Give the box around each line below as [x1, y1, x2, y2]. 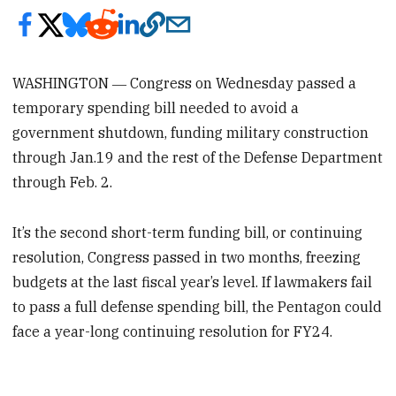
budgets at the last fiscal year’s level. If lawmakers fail [12, 272, 373, 291]
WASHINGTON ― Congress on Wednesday [12, 73, 294, 92]
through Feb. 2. [12, 172, 113, 191]
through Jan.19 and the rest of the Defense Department [12, 148, 384, 166]
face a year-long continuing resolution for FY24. [12, 322, 333, 340]
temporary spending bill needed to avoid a [12, 98, 300, 117]
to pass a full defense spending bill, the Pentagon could [12, 297, 383, 316]
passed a [297, 73, 357, 92]
